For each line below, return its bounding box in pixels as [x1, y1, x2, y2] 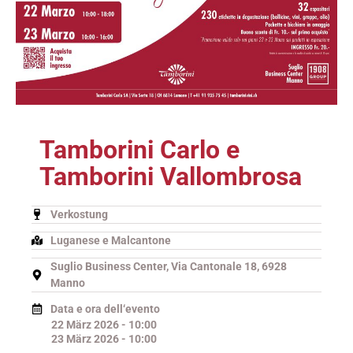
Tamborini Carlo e [39, 134, 240, 165]
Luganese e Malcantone [50, 233, 171, 247]
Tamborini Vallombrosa [39, 161, 302, 191]
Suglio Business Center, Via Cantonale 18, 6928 [50, 259, 287, 273]
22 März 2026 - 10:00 [51, 318, 157, 331]
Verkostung [50, 207, 108, 221]
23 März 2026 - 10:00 [51, 332, 157, 345]
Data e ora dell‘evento [50, 302, 160, 315]
